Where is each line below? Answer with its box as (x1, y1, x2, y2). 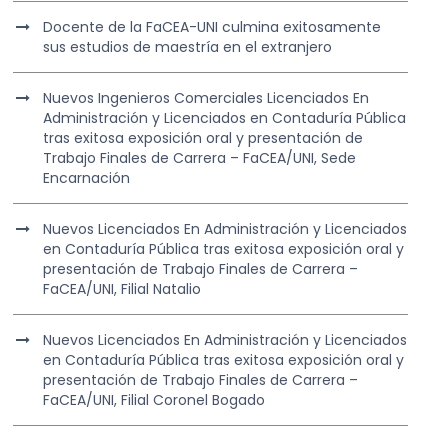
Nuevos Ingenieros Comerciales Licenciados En (43, 88, 370, 109)
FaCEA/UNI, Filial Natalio (43, 279, 202, 300)
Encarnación (43, 168, 131, 189)
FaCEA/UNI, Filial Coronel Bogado (43, 390, 266, 411)
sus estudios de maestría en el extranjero (43, 37, 333, 58)
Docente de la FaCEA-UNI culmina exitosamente (43, 17, 382, 38)
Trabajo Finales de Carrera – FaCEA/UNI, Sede (43, 148, 357, 169)
